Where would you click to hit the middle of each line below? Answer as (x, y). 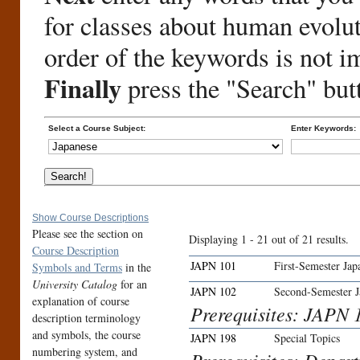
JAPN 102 (213, 292)
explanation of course (81, 301)
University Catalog (76, 284)
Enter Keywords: (323, 128)
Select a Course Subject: (97, 128)
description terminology (86, 318)
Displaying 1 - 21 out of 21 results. (269, 239)
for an (134, 284)
